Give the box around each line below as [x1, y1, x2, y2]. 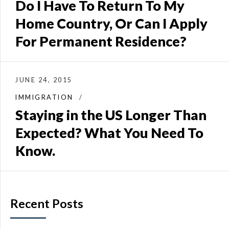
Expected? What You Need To [15, 124, 203, 141]
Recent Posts [10, 196, 83, 211]
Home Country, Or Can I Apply [15, 14, 208, 32]
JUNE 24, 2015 [15, 76, 73, 84]
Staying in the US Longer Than [15, 106, 207, 123]
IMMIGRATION [15, 93, 74, 101]
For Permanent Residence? [15, 32, 187, 50]
